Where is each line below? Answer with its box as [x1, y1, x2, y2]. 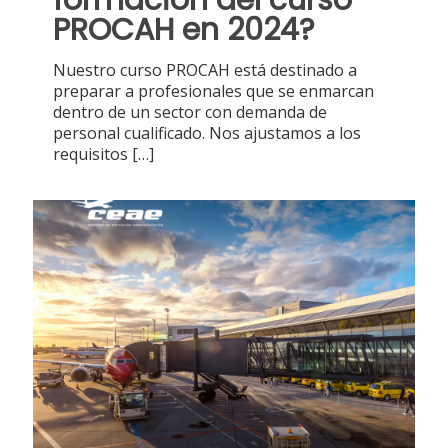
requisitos [53, 142, 128, 165]
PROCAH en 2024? [53, 8, 314, 51]
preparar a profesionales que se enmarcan [53, 79, 374, 102]
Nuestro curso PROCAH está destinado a [53, 58, 357, 81]
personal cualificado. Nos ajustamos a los [53, 121, 361, 144]
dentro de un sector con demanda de [53, 100, 327, 123]
